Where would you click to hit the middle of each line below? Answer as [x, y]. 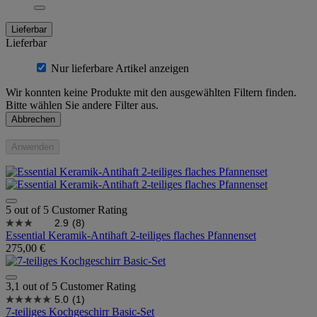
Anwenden [33, 146]
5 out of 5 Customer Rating [67, 209]
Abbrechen [33, 119]
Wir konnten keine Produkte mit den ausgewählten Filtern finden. [151, 92]
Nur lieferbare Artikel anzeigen [120, 68]
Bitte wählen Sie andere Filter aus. [82, 105]
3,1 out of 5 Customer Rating [71, 286]
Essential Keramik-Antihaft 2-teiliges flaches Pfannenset [131, 235]
